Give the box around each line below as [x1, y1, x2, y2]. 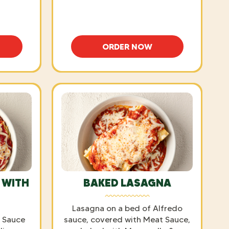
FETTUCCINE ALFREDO [126, 45, 215, 56]
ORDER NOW [102, 41, 152, 52]
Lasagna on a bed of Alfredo [72, 203, 182, 213]
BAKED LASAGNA [83, 176, 171, 189]
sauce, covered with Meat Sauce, [64, 214, 190, 224]
